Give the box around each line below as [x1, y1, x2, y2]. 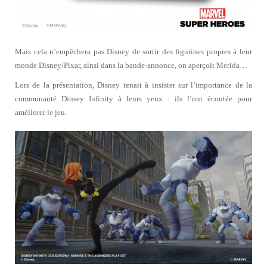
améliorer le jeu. [15, 107, 67, 117]
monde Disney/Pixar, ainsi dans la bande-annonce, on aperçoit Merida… [15, 60, 247, 70]
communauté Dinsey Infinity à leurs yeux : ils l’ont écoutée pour [15, 94, 252, 103]
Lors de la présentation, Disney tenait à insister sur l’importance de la [15, 80, 252, 89]
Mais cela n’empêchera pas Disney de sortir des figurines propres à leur [15, 46, 252, 56]
